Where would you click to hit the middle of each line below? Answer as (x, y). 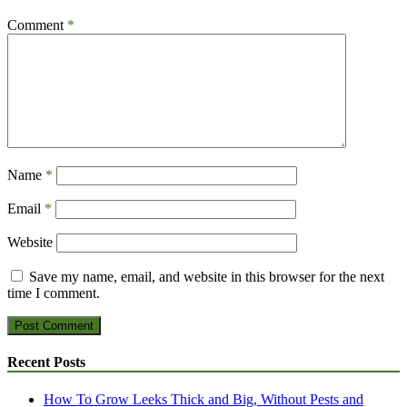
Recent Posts (46, 362)
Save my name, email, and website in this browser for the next (207, 276)
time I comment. (54, 293)
